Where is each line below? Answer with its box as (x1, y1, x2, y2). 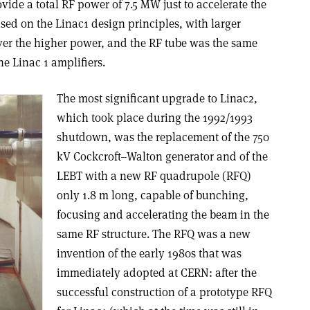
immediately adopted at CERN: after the (56, 264, 257, 280)
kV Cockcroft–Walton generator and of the (56, 148, 268, 164)
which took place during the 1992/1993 (56, 109, 253, 125)
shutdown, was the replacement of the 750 (56, 129, 269, 145)
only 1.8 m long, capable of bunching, (56, 187, 248, 203)
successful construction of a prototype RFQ (56, 284, 272, 300)
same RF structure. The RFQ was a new (56, 226, 250, 241)
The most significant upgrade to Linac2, (56, 90, 257, 106)
